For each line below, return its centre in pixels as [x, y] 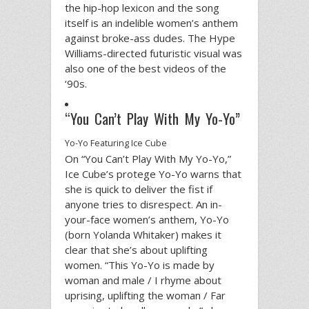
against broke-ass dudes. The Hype [150, 38]
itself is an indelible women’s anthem [151, 22]
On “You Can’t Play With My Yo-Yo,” [148, 158]
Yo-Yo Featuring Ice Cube [116, 143]
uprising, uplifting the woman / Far [145, 295]
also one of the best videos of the [146, 68]
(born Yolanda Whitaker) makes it [143, 234]
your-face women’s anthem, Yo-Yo [147, 219]
